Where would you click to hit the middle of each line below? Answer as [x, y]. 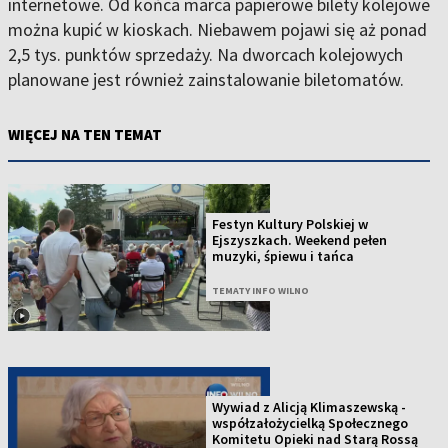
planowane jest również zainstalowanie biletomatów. [206, 79]
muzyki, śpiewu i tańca [283, 256]
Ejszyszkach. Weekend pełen [300, 240]
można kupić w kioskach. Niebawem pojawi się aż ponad [217, 29]
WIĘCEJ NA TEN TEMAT [85, 134]
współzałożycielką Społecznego [310, 423]
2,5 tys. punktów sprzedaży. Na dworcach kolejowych [205, 54]
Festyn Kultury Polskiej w [290, 224]
